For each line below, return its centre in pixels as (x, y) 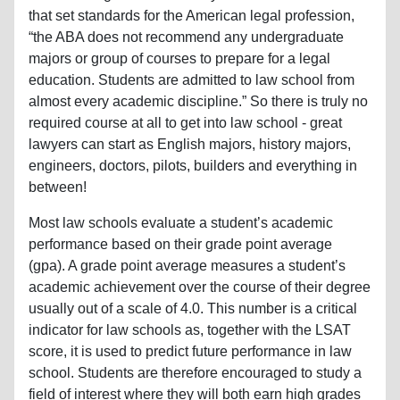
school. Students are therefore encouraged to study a (195, 372)
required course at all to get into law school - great (185, 122)
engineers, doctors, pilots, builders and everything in (193, 165)
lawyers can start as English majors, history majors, (190, 144)
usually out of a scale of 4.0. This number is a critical (193, 308)
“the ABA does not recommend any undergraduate (186, 37)
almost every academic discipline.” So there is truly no (198, 101)
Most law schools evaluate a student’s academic (181, 222)
